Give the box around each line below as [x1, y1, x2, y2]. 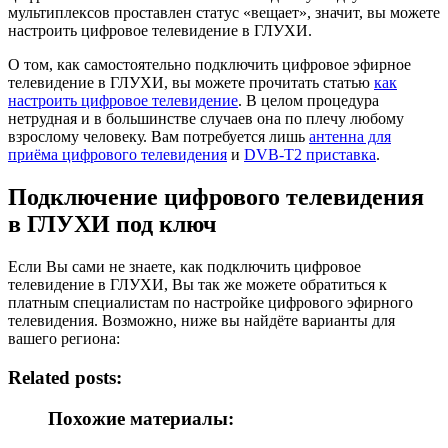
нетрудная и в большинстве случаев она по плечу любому [8, 110, 404, 128]
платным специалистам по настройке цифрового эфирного [8, 294, 413, 312]
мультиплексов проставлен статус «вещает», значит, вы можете [8, 4, 440, 22]
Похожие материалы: [48, 407, 234, 429]
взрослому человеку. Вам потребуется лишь [8, 128, 309, 146]
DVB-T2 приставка [244, 146, 376, 164]
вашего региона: [8, 330, 120, 348]
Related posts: [8, 366, 122, 388]
